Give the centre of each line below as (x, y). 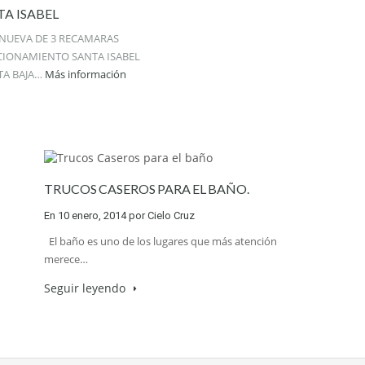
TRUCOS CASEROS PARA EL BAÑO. (146, 189)
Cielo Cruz (171, 216)
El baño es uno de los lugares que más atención (160, 242)
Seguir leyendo (86, 288)
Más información (86, 75)
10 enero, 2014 (92, 216)
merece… (66, 259)
